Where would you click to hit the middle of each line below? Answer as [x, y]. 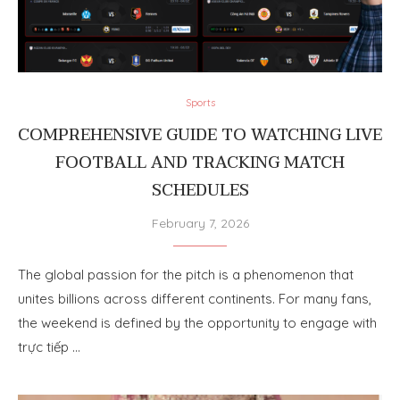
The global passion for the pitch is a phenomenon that [186, 274]
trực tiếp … [49, 346]
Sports [200, 102]
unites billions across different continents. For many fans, [195, 298]
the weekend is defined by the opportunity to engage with [197, 322]
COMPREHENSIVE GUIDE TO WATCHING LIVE [200, 135]
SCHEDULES [200, 190]
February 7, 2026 [200, 223]
